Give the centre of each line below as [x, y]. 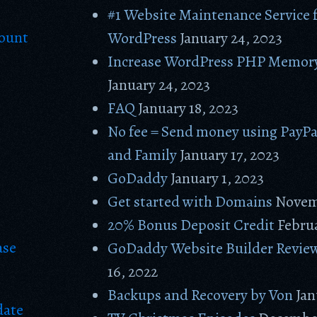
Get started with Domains [190, 202]
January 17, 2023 [230, 155]
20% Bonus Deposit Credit [191, 225]
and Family [143, 155]
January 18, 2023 [189, 108]
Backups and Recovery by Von [201, 295]
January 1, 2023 [218, 178]
